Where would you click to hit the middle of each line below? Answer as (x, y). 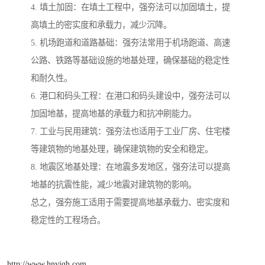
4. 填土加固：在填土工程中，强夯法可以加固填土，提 (130, 7)
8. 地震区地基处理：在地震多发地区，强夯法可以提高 (130, 167)
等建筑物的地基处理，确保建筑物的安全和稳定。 (122, 149)
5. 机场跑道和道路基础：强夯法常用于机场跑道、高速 (130, 42)
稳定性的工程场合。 (68, 220)
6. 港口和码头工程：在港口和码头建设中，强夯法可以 (130, 96)
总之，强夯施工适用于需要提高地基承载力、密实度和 (130, 202)
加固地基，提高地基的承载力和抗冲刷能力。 (114, 113)
